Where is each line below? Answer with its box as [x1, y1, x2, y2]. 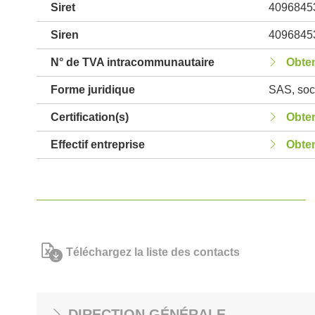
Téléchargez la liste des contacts [66, 246, 240, 258]
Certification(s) [51, 111, 129, 123]
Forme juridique [51, 84, 135, 96]
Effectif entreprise [51, 139, 145, 150]
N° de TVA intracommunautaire [51, 56, 214, 68]
